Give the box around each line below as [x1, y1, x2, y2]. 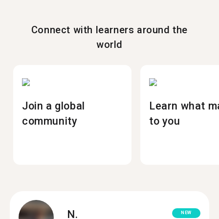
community [22, 115, 78, 127]
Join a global [22, 100, 85, 112]
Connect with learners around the [31, 24, 188, 36]
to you [149, 115, 180, 127]
